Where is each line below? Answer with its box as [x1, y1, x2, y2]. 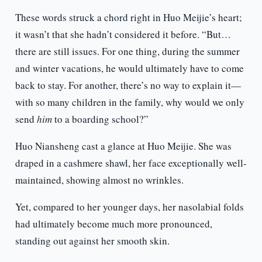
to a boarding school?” [51, 112, 149, 126]
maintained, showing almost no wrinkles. [15, 173, 184, 187]
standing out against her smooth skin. [15, 234, 170, 248]
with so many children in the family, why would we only [15, 95, 244, 109]
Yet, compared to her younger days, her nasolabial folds [15, 200, 244, 214]
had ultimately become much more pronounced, [15, 217, 212, 231]
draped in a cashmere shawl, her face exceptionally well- [15, 156, 247, 170]
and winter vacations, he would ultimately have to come [15, 61, 244, 75]
